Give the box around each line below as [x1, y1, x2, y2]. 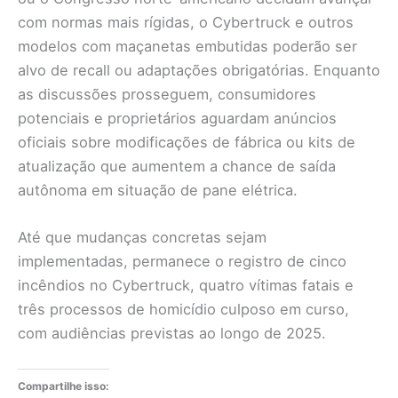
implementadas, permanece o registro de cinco [18, 251, 346, 270]
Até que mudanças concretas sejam [18, 227, 267, 246]
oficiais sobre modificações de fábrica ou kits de [18, 132, 355, 151]
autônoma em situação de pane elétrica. [18, 180, 298, 199]
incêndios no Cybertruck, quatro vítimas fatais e [18, 275, 354, 294]
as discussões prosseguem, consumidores [18, 84, 316, 103]
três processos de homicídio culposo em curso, [18, 299, 349, 318]
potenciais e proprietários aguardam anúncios [18, 108, 337, 127]
